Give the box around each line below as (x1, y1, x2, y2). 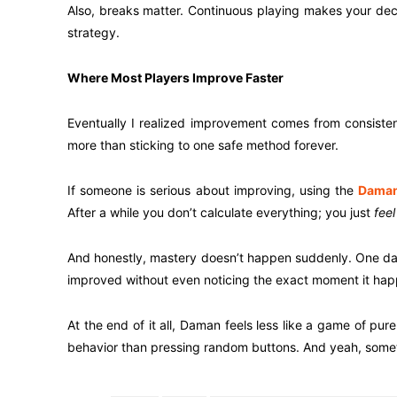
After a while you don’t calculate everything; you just (67, 205, 374, 220)
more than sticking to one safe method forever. (67, 137, 339, 152)
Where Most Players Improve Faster (67, 70, 284, 85)
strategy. (67, 25, 120, 40)
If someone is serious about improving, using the (67, 183, 358, 198)
